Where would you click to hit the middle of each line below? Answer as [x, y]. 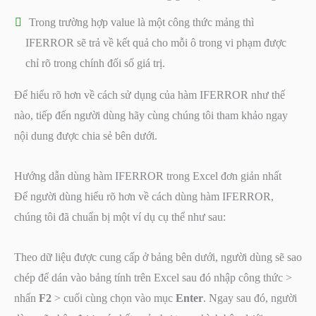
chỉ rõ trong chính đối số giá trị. [95, 63]
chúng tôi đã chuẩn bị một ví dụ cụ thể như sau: [120, 217]
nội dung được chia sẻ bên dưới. [86, 136]
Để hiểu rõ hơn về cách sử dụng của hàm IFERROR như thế [150, 95]
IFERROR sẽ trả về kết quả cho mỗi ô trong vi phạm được [156, 43]
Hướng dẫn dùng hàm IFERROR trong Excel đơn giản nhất [148, 176]
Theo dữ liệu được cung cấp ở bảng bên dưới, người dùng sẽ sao [158, 257]
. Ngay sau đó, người [250, 298]
